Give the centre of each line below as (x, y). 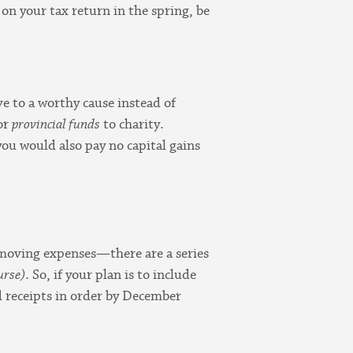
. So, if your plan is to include (111, 275)
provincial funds (56, 124)
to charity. (132, 124)
